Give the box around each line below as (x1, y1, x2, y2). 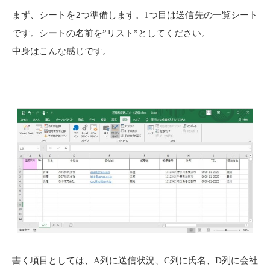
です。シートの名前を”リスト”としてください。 (12, 28, 210, 39)
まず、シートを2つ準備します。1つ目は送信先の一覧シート (12, 10, 258, 20)
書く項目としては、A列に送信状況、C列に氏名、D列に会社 (12, 256, 258, 266)
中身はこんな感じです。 (12, 46, 111, 57)
